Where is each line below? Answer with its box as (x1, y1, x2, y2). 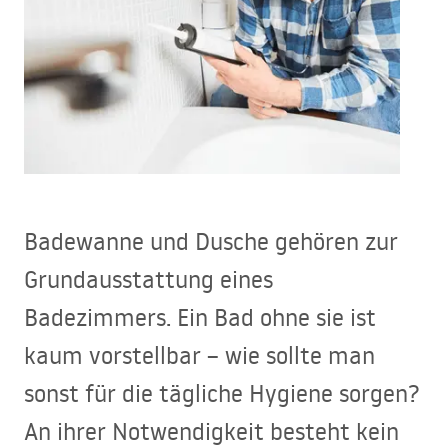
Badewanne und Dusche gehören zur (24, 225, 398, 257)
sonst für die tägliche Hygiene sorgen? (24, 377, 420, 409)
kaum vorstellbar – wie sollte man (24, 339, 375, 371)
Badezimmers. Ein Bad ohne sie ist (24, 301, 376, 333)
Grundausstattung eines (24, 263, 273, 295)
